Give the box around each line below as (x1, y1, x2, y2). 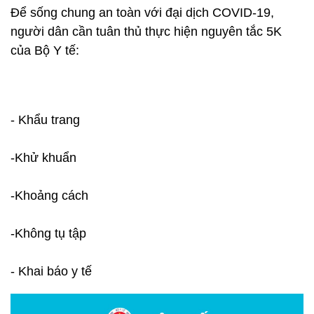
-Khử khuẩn (11, 151, 76, 165)
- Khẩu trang (11, 113, 80, 127)
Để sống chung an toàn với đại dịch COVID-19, (11, 6, 274, 20)
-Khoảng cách (11, 189, 88, 203)
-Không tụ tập (11, 226, 86, 240)
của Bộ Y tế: (11, 43, 79, 57)
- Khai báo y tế (11, 264, 92, 278)
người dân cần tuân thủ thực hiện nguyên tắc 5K (11, 25, 282, 39)
